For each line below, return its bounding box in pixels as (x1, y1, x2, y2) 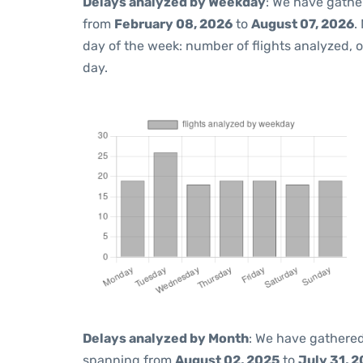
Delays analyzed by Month (83, 331, 249, 346)
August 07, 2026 (251, 16, 354, 32)
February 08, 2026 (114, 16, 233, 32)
